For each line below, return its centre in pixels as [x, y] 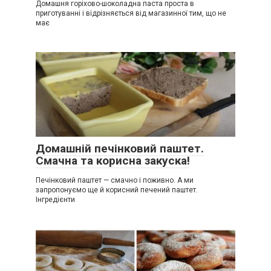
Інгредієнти [55, 199]
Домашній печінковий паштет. [120, 148]
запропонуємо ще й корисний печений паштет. [117, 190]
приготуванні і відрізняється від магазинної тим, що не [131, 13]
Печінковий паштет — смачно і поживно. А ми [115, 180]
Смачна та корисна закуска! [113, 160]
